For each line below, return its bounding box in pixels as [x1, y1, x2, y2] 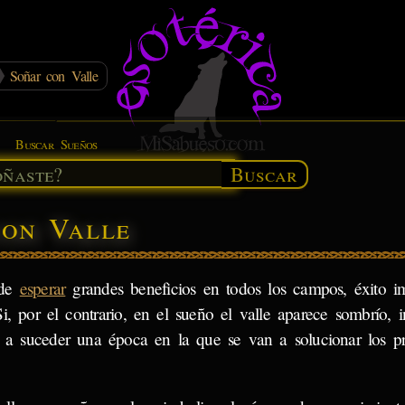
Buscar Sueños [15, 136, 98, 154]
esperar [19, 276, 66, 299]
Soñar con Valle [9, 66, 98, 85]
